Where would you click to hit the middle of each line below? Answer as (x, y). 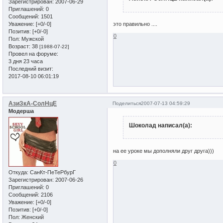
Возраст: (19, 46)
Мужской (32, 39)
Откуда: (18, 172)
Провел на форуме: (33, 54)
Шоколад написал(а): (160, 125)
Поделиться (127, 103)
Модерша (21, 111)
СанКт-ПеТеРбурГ (52, 172)
